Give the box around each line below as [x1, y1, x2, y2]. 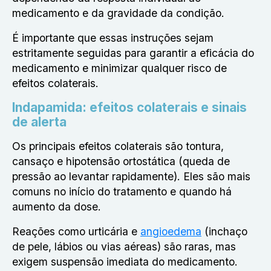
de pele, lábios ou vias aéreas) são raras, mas [12, 240, 236, 253]
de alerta [12, 114, 67, 129]
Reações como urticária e [12, 225, 140, 238]
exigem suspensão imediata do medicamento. [12, 255, 241, 268]
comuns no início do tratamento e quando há [12, 185, 232, 198]
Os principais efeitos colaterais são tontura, [12, 140, 224, 152]
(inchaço [201, 225, 247, 238]
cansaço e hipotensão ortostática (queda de [12, 155, 230, 168]
